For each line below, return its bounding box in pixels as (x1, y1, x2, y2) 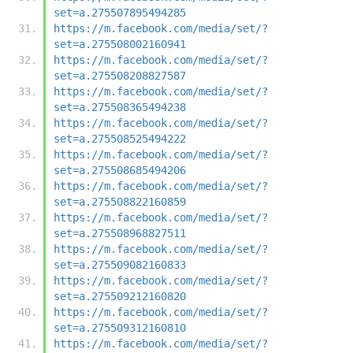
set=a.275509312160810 (54, 321, 186, 334)
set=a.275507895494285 (54, 6, 186, 19)
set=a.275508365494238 (54, 100, 186, 113)
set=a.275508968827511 (54, 226, 186, 240)
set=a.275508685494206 (54, 163, 186, 176)
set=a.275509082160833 (54, 258, 186, 271)
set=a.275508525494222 (54, 132, 186, 145)
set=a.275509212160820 (54, 289, 186, 303)
